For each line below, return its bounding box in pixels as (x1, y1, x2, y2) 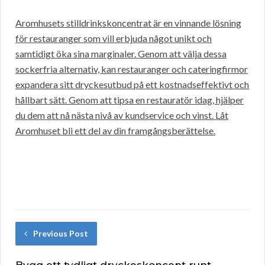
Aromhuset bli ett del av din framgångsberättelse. (15, 125, 215, 137)
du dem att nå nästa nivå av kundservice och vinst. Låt (15, 109, 228, 121)
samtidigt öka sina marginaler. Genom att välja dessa (15, 48, 227, 60)
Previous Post (33, 228, 88, 239)
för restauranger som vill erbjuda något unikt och (15, 33, 212, 44)
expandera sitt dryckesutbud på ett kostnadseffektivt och (15, 79, 249, 91)
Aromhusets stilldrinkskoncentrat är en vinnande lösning (15, 17, 241, 29)
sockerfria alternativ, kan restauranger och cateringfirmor (15, 63, 248, 75)
